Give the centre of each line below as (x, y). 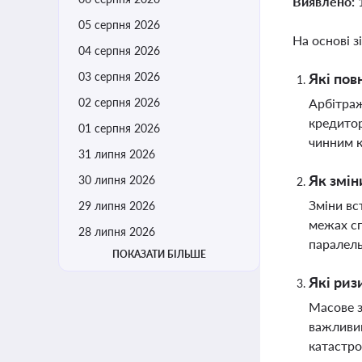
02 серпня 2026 (119, 102)
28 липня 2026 (117, 232)
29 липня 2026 (117, 206)
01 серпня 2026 (119, 128)
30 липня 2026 (117, 180)
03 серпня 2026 (119, 76)
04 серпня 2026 (119, 51)
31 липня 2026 (117, 154)
